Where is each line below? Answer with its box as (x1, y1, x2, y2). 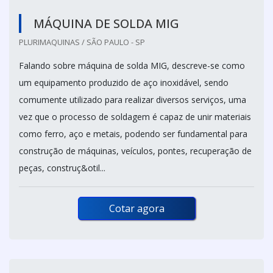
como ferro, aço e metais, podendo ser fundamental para (19, 128, 247, 140)
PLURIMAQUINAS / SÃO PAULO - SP (19, 37, 145, 48)
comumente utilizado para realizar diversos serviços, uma (19, 94, 246, 106)
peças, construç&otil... (19, 162, 105, 174)
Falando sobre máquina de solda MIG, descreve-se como (19, 60, 245, 72)
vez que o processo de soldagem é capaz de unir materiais (19, 111, 251, 123)
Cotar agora (108, 202, 165, 216)
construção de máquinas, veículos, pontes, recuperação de (19, 145, 252, 157)
